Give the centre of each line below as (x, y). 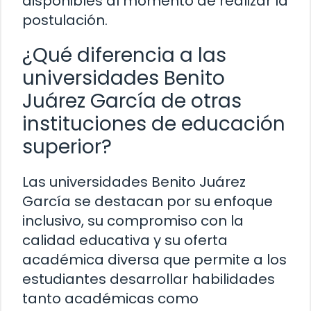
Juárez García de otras (132, 101)
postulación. (65, 20)
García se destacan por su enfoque (148, 202)
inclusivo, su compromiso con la (133, 221)
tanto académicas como (110, 299)
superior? (67, 147)
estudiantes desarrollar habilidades (149, 279)
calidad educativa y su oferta (125, 241)
